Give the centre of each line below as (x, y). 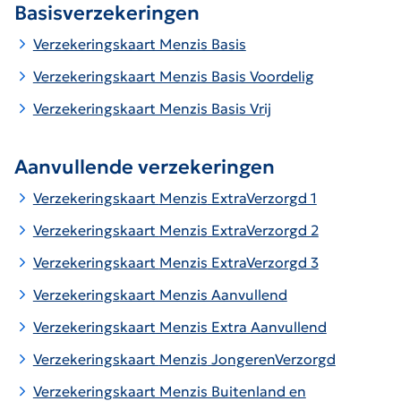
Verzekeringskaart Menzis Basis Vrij (152, 108)
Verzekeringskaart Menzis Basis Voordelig (173, 76)
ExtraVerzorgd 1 (262, 197)
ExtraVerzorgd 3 (263, 262)
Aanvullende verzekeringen (145, 166)
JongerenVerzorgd (271, 358)
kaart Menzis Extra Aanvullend (223, 326)
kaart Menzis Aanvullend (203, 294)
